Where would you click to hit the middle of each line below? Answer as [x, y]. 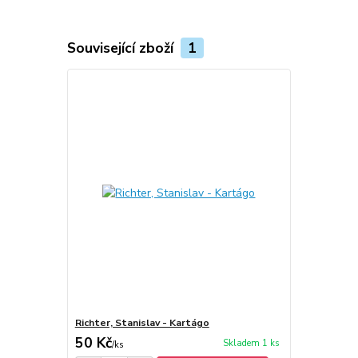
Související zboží [122, 48]
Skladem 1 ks [251, 344]
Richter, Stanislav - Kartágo [142, 323]
